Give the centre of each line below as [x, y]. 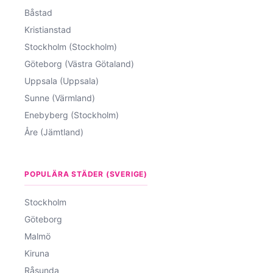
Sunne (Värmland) [60, 97]
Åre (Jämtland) [54, 132]
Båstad [38, 12]
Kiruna [37, 253]
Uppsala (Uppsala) [62, 80]
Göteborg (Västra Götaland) [79, 63]
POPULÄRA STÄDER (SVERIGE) [86, 174]
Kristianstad [48, 29]
